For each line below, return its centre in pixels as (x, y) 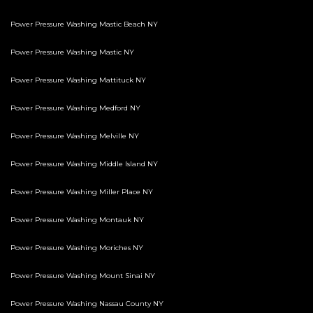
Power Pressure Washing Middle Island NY (84, 164)
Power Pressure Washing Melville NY (75, 136)
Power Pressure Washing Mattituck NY (78, 80)
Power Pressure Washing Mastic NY (72, 52)
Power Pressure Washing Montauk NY (77, 220)
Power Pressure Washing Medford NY (75, 108)
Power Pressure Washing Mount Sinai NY (83, 276)
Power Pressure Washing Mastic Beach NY (84, 24)
